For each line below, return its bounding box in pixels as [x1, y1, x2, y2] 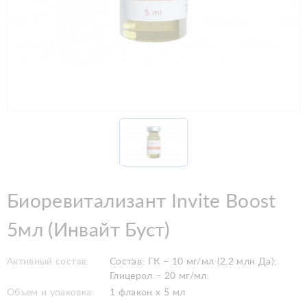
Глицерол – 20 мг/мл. [110, 271, 209, 281]
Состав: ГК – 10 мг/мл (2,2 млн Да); [110, 256, 278, 267]
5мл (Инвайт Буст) [7, 220, 169, 240]
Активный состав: [7, 256, 90, 267]
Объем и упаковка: [7, 287, 95, 297]
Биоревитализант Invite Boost [7, 191, 276, 211]
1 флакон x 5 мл [110, 287, 186, 297]
